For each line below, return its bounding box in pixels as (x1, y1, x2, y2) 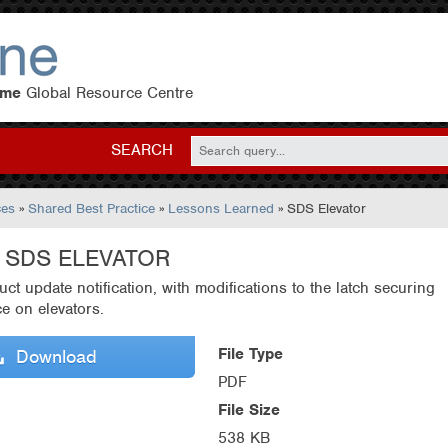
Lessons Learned (168, 199, 275, 217)
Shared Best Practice (28, 199, 156, 217)
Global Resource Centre (21, 83, 194, 104)
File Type (218, 343, 284, 364)
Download (4, 345, 98, 369)
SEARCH (111, 140, 174, 161)
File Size (218, 399, 281, 420)
